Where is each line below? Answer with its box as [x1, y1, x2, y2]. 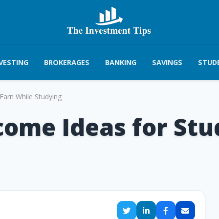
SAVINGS [152, 57, 182, 67]
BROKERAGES [44, 57, 89, 67]
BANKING [105, 57, 136, 67]
